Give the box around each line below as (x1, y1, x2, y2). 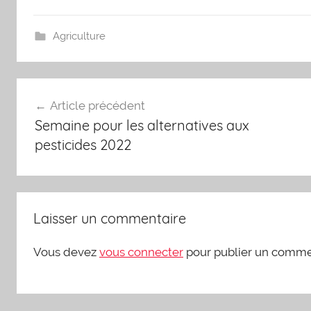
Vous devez (33, 244, 99, 259)
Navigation (16, 79, 110, 101)
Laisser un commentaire (33, 209, 186, 227)
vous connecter (99, 244, 183, 259)
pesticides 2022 (34, 136, 131, 154)
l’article (16, 129, 82, 151)
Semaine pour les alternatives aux (34, 117, 249, 135)
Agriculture (52, 29, 106, 42)
